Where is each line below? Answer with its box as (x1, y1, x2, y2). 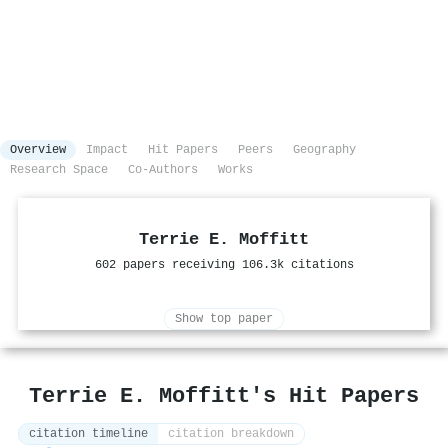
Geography (293, 143, 356, 158)
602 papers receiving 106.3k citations (94, 258, 354, 273)
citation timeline (29, 427, 148, 442)
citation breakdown (168, 427, 294, 442)
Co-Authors (128, 163, 198, 178)
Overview (10, 143, 66, 158)
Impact (86, 143, 128, 158)
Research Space (10, 163, 108, 178)
